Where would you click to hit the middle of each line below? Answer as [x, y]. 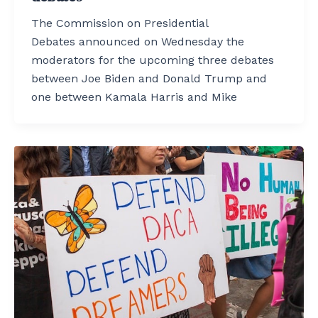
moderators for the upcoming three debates [153, 60]
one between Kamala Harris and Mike [134, 97]
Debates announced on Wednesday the [138, 42]
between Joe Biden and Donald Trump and [149, 79]
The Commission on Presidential [120, 23]
